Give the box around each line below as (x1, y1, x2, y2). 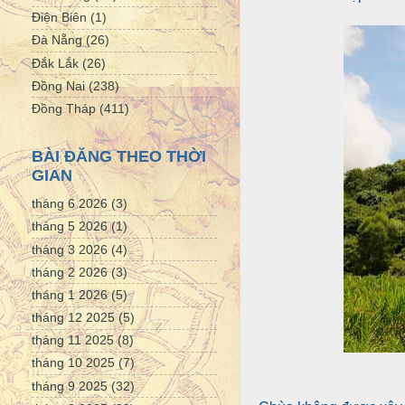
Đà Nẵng (32, 33, 82, 48)
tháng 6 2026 (32, 196, 108, 212)
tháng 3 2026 (32, 241, 108, 257)
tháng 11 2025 (32, 333, 114, 348)
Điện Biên (32, 10, 87, 25)
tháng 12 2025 (32, 310, 115, 325)
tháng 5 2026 (32, 219, 108, 234)
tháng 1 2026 (32, 287, 108, 302)
